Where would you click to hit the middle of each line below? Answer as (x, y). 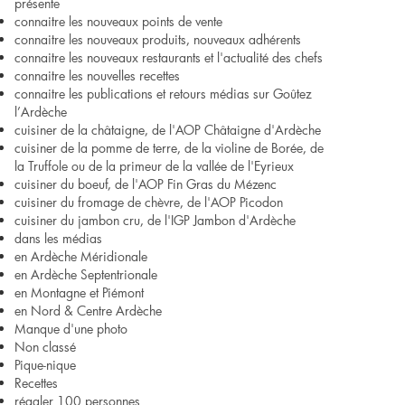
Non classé (45, 347)
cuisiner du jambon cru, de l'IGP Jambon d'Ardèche (155, 220)
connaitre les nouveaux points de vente (118, 21)
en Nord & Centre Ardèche (88, 311)
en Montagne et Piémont (79, 292)
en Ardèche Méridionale (81, 256)
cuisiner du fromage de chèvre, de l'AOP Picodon (149, 202)
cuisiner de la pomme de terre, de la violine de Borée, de (169, 148)
